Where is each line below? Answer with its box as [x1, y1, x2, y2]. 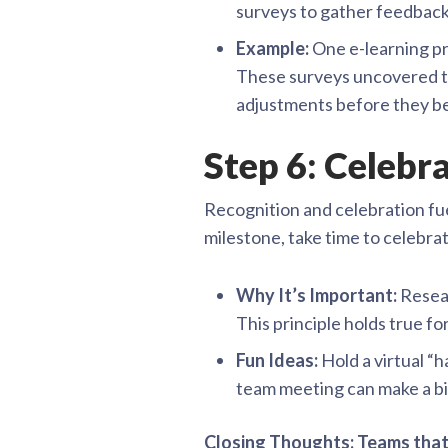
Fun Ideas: [236, 349, 318, 371]
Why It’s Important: [236, 284, 397, 306]
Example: [236, 37, 309, 59]
